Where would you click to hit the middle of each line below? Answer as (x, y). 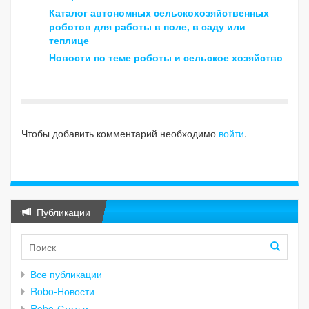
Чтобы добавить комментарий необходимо (120, 133)
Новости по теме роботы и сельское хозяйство (166, 58)
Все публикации (66, 273)
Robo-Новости (62, 291)
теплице (69, 40)
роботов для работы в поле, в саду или (147, 27)
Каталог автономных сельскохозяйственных (159, 13)
